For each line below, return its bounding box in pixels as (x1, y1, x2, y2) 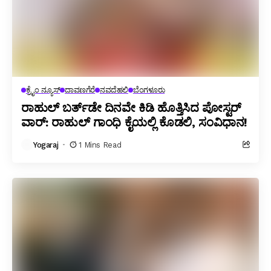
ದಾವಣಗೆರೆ (65, 85, 96, 94)
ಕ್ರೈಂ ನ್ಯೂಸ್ (25, 85, 60, 94)
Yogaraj (33, 140, 59, 149)
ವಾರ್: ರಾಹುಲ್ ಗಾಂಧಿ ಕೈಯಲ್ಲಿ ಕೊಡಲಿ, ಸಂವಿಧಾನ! (21, 115, 248, 129)
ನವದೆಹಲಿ (99, 85, 128, 94)
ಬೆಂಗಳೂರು (132, 85, 165, 94)
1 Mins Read (79, 140, 122, 149)
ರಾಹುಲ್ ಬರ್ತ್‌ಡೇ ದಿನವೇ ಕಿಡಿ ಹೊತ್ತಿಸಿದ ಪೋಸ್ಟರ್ (21, 100, 241, 115)
